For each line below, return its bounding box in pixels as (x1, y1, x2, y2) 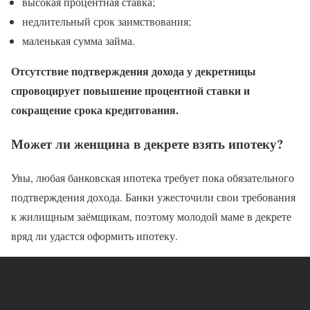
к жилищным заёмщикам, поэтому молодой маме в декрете (11, 208, 291, 224)
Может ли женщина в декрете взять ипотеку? (11, 134, 283, 154)
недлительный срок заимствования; (22, 14, 191, 29)
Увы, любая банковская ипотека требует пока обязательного (11, 170, 294, 185)
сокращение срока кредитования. (11, 102, 179, 118)
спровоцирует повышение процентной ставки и (11, 82, 250, 99)
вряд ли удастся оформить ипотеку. (11, 228, 178, 243)
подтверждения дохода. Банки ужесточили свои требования (11, 189, 295, 204)
